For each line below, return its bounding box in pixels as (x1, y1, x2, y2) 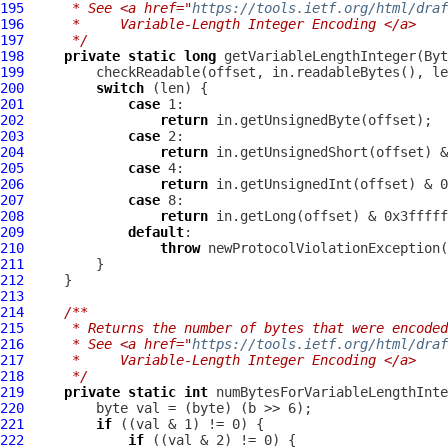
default (128, 224, 184, 240)
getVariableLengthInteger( (216, 48, 424, 64)
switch (96, 80, 144, 96)
